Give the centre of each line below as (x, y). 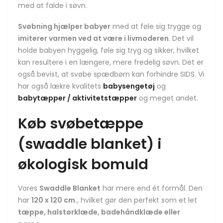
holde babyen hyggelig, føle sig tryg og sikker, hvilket (109, 51)
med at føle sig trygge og (156, 27)
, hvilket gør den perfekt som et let (137, 200)
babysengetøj (129, 86)
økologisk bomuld (83, 165)
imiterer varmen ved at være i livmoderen (93, 39)
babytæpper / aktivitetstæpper (77, 98)
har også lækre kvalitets (60, 86)
